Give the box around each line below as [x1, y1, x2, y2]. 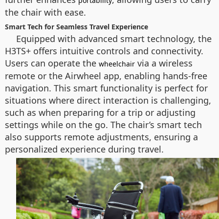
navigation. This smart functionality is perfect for [5, 82, 208, 94]
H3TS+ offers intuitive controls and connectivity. [5, 45, 203, 57]
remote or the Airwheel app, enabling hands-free [5, 70, 207, 82]
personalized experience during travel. [5, 143, 164, 155]
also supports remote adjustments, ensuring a [5, 131, 198, 143]
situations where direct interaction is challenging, [5, 94, 211, 106]
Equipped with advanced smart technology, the [16, 33, 212, 44]
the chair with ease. [5, 6, 86, 18]
